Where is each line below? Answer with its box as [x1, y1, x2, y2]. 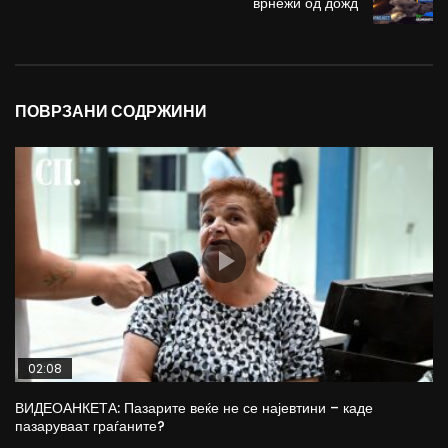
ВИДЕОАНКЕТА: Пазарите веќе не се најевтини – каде [15, 397, 373, 418]
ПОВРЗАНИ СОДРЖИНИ [15, 100, 207, 124]
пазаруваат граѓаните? [15, 415, 165, 436]
